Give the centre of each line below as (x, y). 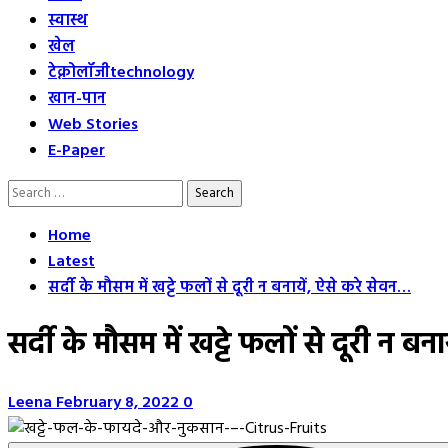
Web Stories (93, 125)
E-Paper (76, 151)
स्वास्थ (68, 21)
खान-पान (77, 99)
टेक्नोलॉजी (79, 73)
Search (29, 192)
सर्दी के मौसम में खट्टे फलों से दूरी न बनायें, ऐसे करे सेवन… (229, 288)
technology (152, 73)
